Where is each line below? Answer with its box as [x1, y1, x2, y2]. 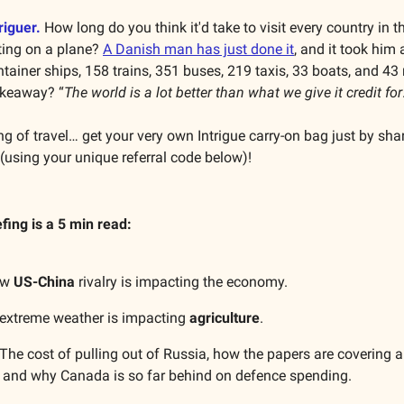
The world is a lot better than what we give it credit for [64, 83, 402, 101]
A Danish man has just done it [103, 40, 294, 58]
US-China [14, 272, 75, 290]
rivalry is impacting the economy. [75, 272, 288, 290]
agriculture [189, 308, 260, 326]
